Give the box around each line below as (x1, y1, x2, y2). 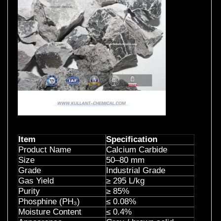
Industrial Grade (106, 165, 165, 175)
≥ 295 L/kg (106, 176, 145, 185)
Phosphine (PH (18, 196, 74, 206)
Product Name (18, 145, 71, 154)
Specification (106, 134, 157, 144)
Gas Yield (18, 176, 54, 185)
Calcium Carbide (106, 145, 167, 154)
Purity (18, 186, 40, 196)
